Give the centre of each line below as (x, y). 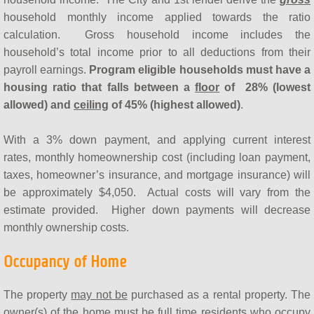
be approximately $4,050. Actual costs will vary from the (157, 193)
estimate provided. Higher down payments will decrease (157, 210)
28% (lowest (278, 88)
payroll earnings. (47, 70)
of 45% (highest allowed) (175, 105)
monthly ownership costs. (66, 228)
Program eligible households (168, 70)
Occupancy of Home (65, 262)
